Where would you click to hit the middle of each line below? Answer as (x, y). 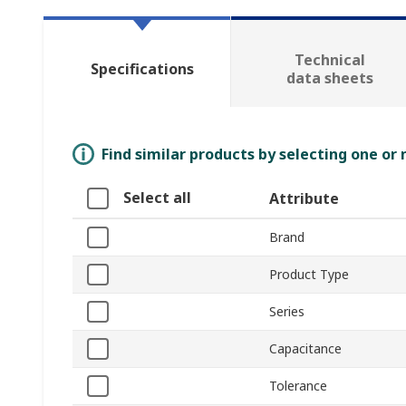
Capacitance (305, 349)
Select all (157, 198)
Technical (329, 60)
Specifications (142, 69)
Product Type (309, 275)
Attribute (304, 199)
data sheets (329, 78)
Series (287, 312)
